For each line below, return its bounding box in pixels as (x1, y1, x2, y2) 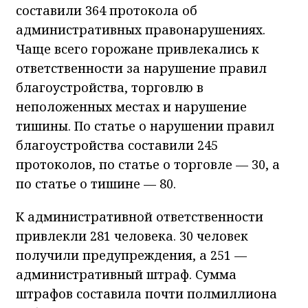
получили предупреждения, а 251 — (16, 247, 247, 264)
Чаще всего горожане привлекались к (16, 41, 259, 58)
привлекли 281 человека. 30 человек (16, 228, 248, 245)
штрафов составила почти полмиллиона (16, 285, 277, 302)
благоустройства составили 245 (16, 137, 218, 154)
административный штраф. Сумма (16, 266, 236, 283)
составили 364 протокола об (16, 2, 197, 19)
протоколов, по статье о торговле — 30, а (16, 156, 280, 173)
